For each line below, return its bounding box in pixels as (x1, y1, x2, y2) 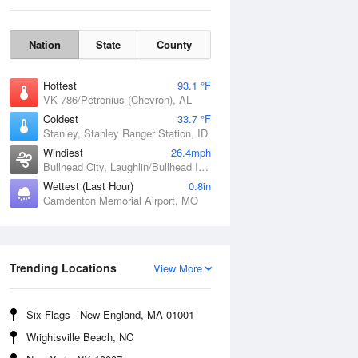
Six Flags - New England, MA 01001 (26, 307, 194, 322)
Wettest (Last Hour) (43, 178, 133, 193)
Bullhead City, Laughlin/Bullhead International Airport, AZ (198, 159, 209, 174)
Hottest (43, 78, 77, 93)
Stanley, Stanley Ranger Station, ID (43, 125, 208, 141)
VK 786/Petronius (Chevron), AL (43, 92, 192, 107)
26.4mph (171, 145, 211, 160)
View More (153, 261, 202, 276)
